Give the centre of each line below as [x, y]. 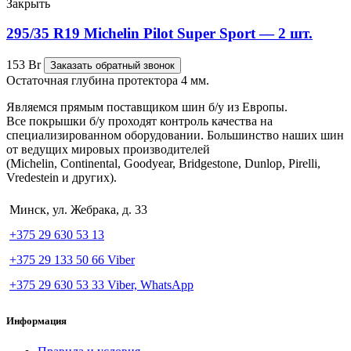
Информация [36, 321]
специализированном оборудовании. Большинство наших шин [175, 136]
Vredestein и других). [62, 178]
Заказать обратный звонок [112, 66]
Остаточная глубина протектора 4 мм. [108, 81]
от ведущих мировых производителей [108, 150]
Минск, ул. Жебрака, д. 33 [78, 210]
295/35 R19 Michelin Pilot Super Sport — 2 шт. [159, 34]
